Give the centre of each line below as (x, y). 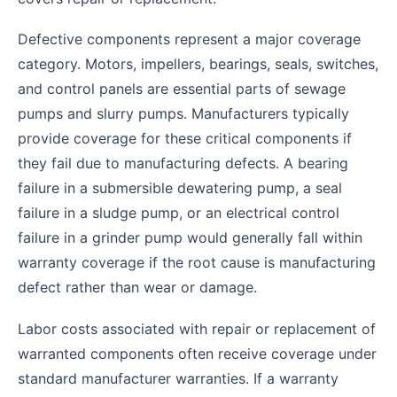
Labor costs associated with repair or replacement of (197, 328)
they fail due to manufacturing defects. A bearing (183, 163)
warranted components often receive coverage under (197, 353)
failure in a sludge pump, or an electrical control (179, 213)
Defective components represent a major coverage (189, 39)
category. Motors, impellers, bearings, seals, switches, (198, 64)
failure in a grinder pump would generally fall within (190, 238)
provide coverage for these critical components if (185, 139)
